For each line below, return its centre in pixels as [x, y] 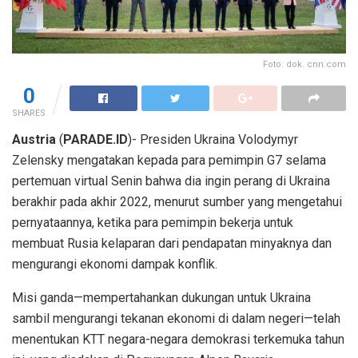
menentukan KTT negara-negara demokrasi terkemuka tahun [178, 340]
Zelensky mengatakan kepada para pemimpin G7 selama [169, 161]
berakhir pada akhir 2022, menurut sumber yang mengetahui [177, 202]
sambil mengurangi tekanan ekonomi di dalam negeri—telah [176, 319]
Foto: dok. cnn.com [304, 65]
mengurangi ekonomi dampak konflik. [115, 265]
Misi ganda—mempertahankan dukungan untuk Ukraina [161, 298]
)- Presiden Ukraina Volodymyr [213, 140]
